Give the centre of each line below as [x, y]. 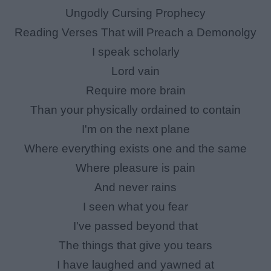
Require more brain [135, 91]
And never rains [135, 188]
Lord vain [135, 71]
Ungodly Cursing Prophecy [135, 13]
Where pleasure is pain [135, 168]
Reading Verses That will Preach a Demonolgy [135, 33]
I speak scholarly [135, 52]
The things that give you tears [135, 246]
